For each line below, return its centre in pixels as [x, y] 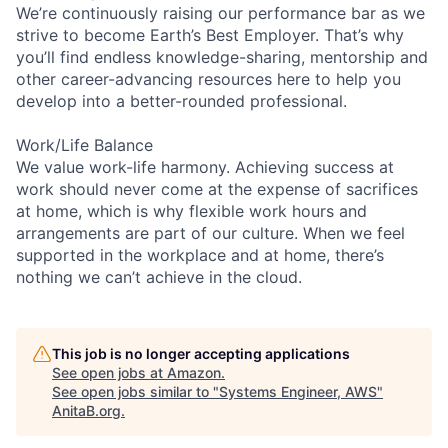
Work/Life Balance [84, 144]
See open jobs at [109, 372]
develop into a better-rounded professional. [181, 100]
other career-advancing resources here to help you [208, 78]
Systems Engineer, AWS [298, 391]
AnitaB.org [86, 410]
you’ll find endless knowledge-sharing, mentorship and [222, 56]
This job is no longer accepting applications [201, 353]
